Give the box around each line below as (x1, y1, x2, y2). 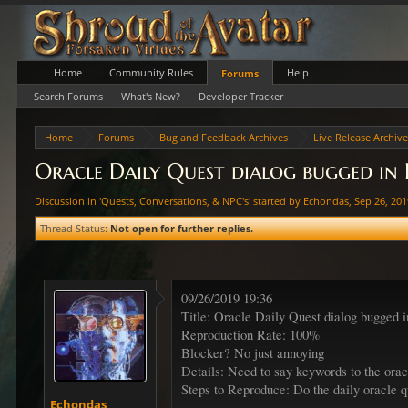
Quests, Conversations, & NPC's (101, 194, 250, 208)
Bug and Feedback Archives (159, 130, 289, 144)
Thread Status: (40, 221, 108, 235)
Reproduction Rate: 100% (181, 326, 321, 343)
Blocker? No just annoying (181, 344, 325, 362)
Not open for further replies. (110, 221, 254, 235)
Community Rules (109, 66, 194, 79)
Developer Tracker (199, 89, 284, 103)
